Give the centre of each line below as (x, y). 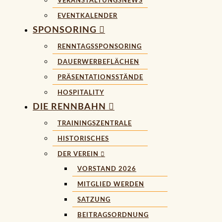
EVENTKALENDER (87, 16)
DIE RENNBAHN (71, 107)
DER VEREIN (79, 154)
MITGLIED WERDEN (111, 184)
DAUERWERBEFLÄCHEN (98, 62)
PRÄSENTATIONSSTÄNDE (100, 77)
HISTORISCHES (83, 139)
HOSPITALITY (81, 93)
